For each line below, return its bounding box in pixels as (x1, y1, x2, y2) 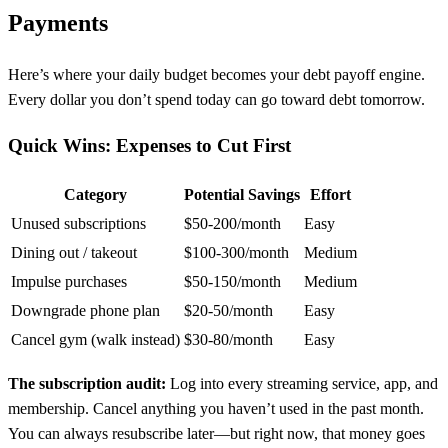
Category (64, 185, 127, 203)
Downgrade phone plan (11, 301, 160, 319)
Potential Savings (184, 185, 300, 203)
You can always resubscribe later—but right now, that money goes (8, 424, 425, 442)
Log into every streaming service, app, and (166, 374, 438, 392)
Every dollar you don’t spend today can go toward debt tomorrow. (8, 91, 425, 109)
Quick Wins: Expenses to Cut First (8, 134, 291, 156)
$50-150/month (184, 272, 281, 290)
